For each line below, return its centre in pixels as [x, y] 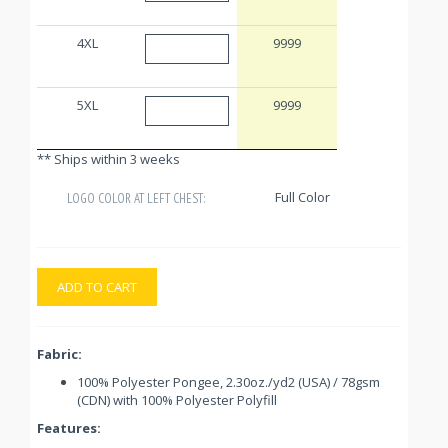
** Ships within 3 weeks [108, 159]
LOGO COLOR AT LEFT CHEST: [136, 199]
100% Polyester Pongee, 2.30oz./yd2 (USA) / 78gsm [228, 382]
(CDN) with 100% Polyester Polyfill [177, 400]
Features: [69, 428]
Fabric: [59, 354]
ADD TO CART [97, 287]
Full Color [302, 197]
